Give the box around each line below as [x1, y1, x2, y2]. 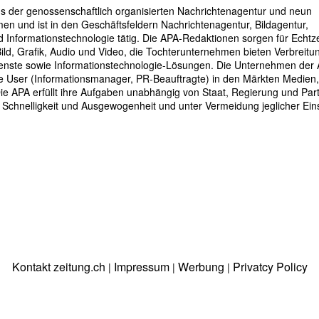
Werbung [177, 258, 224, 275]
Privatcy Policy [232, 258, 308, 275]
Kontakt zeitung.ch [11, 258, 105, 275]
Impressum [113, 258, 169, 275]
